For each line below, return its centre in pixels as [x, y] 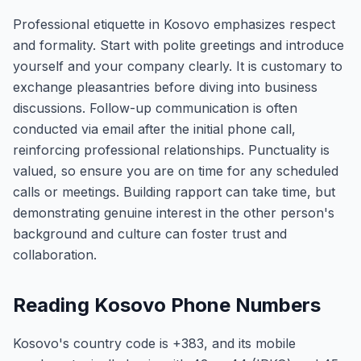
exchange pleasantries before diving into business [165, 87]
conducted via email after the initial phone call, [154, 129]
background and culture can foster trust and [150, 234]
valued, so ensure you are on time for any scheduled [176, 171]
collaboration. [55, 255]
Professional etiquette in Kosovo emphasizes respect [174, 24]
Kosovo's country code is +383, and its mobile [154, 343]
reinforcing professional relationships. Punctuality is [171, 150]
